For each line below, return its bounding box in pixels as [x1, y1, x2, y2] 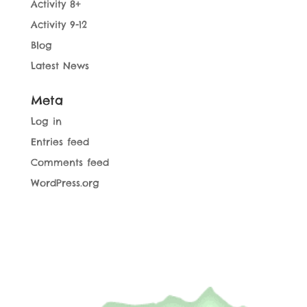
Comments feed [30, 156, 109, 169]
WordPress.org [30, 177, 99, 190]
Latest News [30, 60, 89, 73]
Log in [30, 115, 62, 128]
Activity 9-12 [30, 19, 87, 32]
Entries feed [30, 136, 89, 149]
